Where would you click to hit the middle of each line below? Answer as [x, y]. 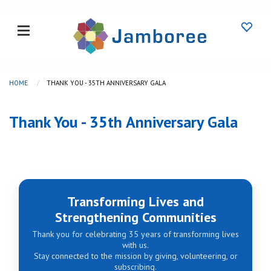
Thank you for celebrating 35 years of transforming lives [135, 234]
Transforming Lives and [135, 202]
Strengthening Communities [135, 217]
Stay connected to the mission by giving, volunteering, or [135, 256]
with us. [135, 245]
